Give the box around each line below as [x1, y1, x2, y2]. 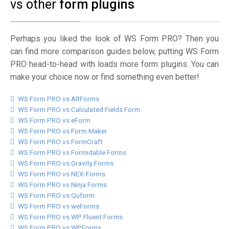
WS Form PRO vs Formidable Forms [18, 148, 126, 156]
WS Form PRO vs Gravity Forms [18, 159, 113, 167]
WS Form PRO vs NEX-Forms [18, 170, 105, 178]
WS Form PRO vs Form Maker [18, 127, 107, 135]
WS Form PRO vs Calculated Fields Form [18, 105, 140, 113]
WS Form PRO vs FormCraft [18, 138, 103, 146]
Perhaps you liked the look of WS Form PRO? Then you [10, 34, 219, 43]
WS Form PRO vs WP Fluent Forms [18, 213, 123, 221]
